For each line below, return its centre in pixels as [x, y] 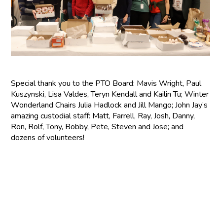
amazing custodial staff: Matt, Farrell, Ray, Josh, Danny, [103, 116]
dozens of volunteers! [48, 137]
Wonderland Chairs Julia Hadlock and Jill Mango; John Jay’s [110, 105]
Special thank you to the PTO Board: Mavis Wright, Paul [106, 83]
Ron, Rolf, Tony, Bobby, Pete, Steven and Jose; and [97, 127]
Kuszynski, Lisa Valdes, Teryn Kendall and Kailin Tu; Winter [110, 94]
